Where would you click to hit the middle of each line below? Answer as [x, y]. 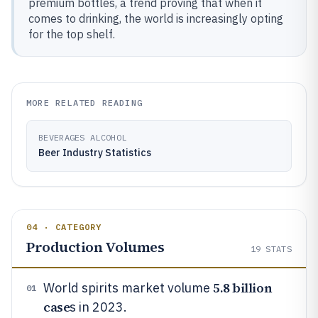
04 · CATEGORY [64, 227]
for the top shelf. [72, 34]
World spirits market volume [128, 288]
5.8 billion [243, 288]
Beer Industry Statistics [95, 153]
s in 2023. [99, 307]
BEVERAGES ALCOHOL [83, 137]
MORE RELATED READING [84, 103]
